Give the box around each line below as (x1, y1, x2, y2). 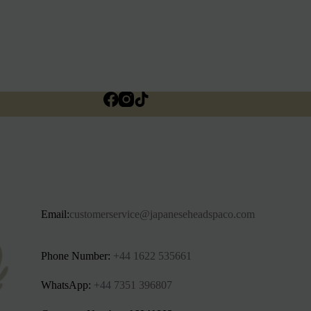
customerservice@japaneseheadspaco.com (69, 208, 255, 220)
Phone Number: (41, 249, 114, 262)
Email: (41, 208, 70, 220)
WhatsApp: (41, 278, 94, 291)
